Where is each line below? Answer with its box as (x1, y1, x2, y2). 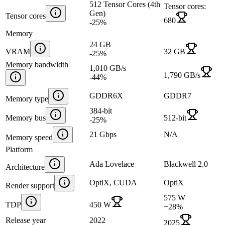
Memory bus (6, 113, 46, 122)
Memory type (6, 94, 48, 103)
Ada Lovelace (89, 159, 134, 168)
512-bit (164, 113, 186, 122)
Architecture (6, 162, 45, 171)
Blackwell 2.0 (164, 159, 208, 168)
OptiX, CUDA (89, 178, 137, 187)
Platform (6, 145, 33, 154)
